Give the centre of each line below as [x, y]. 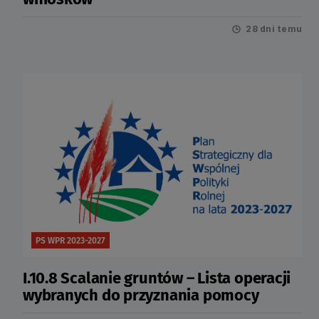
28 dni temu [274, 29]
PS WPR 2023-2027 [70, 240]
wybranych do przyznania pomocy [141, 295]
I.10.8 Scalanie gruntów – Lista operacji [157, 278]
